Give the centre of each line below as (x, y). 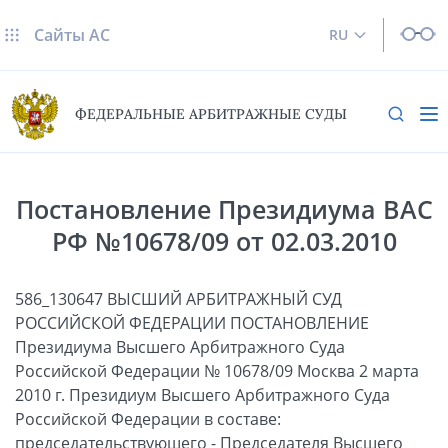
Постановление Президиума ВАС (224, 208)
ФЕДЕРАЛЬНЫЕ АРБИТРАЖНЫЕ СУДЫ (211, 114)
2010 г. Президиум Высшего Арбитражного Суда (202, 394)
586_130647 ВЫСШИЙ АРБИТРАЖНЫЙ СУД (178, 298)
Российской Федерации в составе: (148, 418)
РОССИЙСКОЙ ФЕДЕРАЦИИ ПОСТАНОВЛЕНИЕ (192, 322)
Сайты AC (72, 35)
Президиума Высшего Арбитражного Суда (180, 346)
